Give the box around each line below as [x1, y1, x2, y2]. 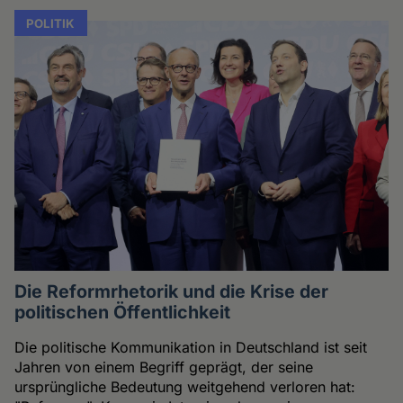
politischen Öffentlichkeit [14, 301, 231, 324]
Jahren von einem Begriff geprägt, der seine [14, 358, 314, 377]
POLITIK [26, 15, 76, 31]
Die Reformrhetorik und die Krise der [14, 281, 329, 303]
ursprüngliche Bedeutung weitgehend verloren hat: [14, 378, 356, 397]
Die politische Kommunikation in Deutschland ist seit [14, 338, 368, 357]
